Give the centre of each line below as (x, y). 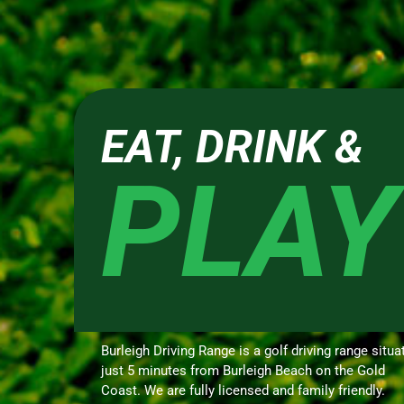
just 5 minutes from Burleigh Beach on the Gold (243, 371)
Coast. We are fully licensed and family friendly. (243, 391)
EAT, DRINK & (232, 147)
